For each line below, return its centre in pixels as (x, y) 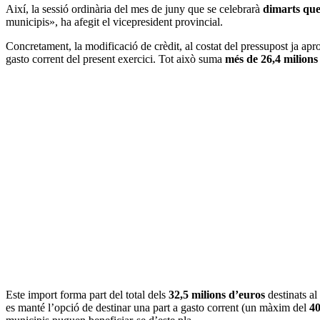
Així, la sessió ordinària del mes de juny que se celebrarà (134, 9)
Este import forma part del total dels (87, 294)
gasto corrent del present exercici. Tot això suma (115, 59)
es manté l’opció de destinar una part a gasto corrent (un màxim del (157, 307)
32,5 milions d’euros (217, 294)
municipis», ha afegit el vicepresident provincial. (114, 21)
